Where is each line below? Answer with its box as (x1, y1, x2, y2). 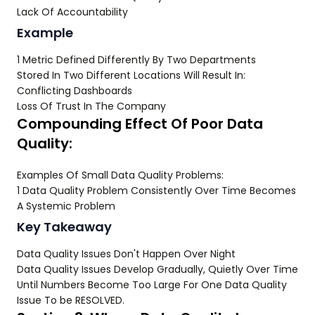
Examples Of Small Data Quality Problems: (17, 168, 224, 182)
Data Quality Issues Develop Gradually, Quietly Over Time (17, 262, 298, 276)
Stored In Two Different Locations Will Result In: (17, 68, 245, 82)
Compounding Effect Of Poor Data (17, 114, 263, 134)
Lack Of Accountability (17, 5, 128, 19)
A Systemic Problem (17, 199, 115, 213)
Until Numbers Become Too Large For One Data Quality (17, 278, 287, 292)
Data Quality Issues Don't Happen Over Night (17, 247, 236, 261)
